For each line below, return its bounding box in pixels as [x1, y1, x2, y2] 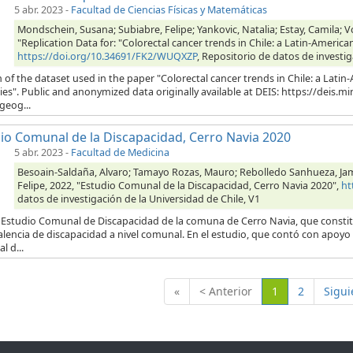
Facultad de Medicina [71, 146, 169, 160]
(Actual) [277, 283, 317, 299]
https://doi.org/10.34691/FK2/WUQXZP [17, 50, 197, 64]
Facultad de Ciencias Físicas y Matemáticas [71, 3, 267, 17]
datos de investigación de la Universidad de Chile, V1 [17, 192, 260, 206]
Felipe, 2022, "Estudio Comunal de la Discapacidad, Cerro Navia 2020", [17, 179, 341, 193]
